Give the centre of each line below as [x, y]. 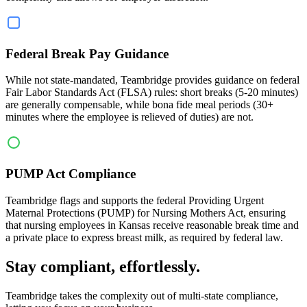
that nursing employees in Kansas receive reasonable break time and [152, 225]
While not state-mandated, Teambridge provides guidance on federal [152, 80]
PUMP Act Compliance [71, 174]
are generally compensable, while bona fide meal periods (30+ [139, 105]
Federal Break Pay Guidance [87, 53]
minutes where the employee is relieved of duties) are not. [130, 117]
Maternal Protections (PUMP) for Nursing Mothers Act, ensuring [146, 212]
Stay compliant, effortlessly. [103, 266]
